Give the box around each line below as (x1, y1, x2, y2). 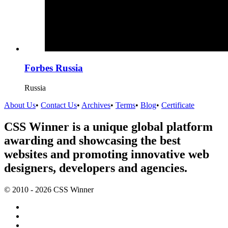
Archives (81, 101, 110, 110)
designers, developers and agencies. (4, 161, 187, 175)
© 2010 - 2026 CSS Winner (4, 185, 94, 194)
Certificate (161, 101, 194, 110)
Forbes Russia (24, 63, 83, 74)
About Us (4, 101, 36, 110)
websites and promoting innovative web (4, 147, 209, 161)
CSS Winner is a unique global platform (4, 120, 213, 133)
